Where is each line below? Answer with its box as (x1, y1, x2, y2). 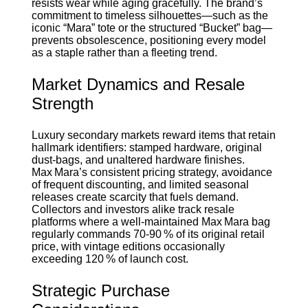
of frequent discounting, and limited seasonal (31, 178, 249, 190)
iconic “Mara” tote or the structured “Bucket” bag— (31, 21, 272, 34)
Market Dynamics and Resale (31, 74, 245, 93)
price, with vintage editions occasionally (31, 240, 225, 252)
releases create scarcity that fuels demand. (31, 190, 239, 203)
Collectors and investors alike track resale (31, 203, 234, 215)
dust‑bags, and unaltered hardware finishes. (31, 153, 245, 166)
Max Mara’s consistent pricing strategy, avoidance (31, 166, 272, 178)
